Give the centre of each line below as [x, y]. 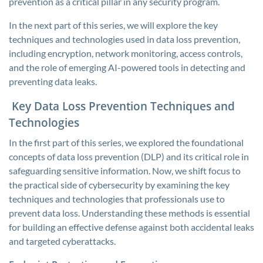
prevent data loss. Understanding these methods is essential [129, 213]
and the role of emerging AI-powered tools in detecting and [127, 67]
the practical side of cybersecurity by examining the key [119, 185]
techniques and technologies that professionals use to [117, 199]
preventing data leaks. [53, 81]
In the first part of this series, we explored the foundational [126, 142]
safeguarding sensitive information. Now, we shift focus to [125, 171]
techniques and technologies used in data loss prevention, [124, 39]
